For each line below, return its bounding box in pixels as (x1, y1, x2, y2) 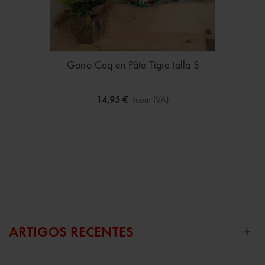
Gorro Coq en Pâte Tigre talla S (66, 60, 199, 71)
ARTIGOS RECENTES (9, 225, 134, 240)
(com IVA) (132, 95, 169, 105)
